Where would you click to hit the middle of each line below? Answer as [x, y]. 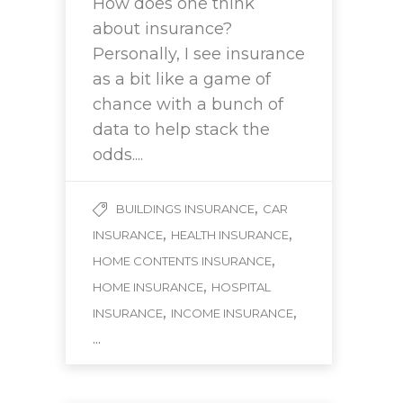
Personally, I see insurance [199, 54]
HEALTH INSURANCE [230, 235]
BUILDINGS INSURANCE [185, 209]
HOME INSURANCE [148, 287]
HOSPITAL [241, 287]
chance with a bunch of [188, 105]
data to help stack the [181, 130]
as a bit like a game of [182, 80]
